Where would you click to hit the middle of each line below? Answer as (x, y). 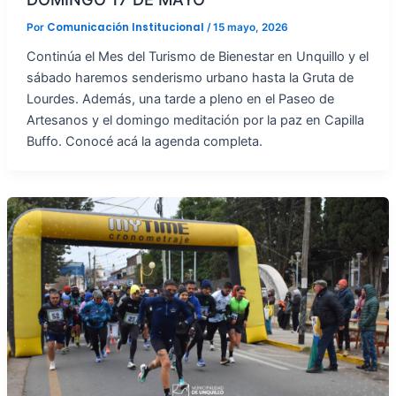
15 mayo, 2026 (250, 27)
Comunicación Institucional (126, 27)
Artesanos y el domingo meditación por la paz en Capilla (195, 120)
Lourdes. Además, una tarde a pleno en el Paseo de (180, 99)
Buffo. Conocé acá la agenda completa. (144, 141)
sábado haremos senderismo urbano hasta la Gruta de (190, 77)
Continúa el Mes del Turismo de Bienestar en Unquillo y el (197, 56)
